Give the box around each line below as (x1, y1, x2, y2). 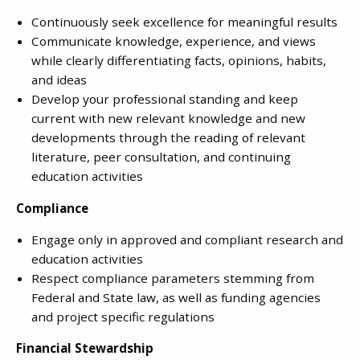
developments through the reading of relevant (31, 129, 305, 146)
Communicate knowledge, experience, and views (31, 33, 316, 50)
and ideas (31, 72, 87, 88)
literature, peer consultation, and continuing (31, 149, 291, 166)
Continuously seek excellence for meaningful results (31, 14, 337, 31)
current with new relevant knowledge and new (31, 110, 305, 127)
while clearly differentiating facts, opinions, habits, (31, 52, 326, 69)
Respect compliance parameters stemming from (31, 269, 314, 286)
